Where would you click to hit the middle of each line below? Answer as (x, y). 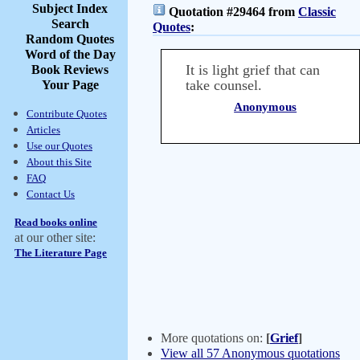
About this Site (59, 162)
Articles (43, 130)
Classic (317, 12)
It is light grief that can (253, 70)
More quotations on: (213, 338)
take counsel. (224, 85)
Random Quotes (70, 39)
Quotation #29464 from (232, 12)
